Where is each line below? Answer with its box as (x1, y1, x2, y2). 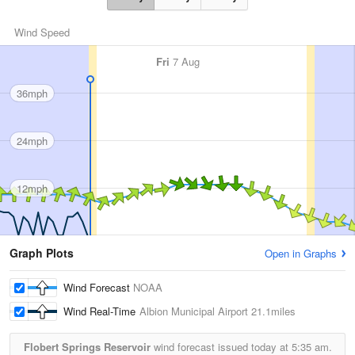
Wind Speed (14, 25, 70, 40)
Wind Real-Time (63, 303, 139, 319)
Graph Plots (10, 245, 74, 261)
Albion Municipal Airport (139, 303, 248, 319)
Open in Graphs (265, 246, 337, 261)
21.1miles (248, 303, 296, 319)
